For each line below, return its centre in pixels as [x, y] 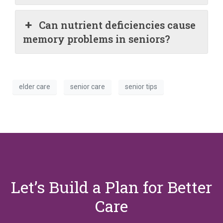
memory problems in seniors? [97, 39]
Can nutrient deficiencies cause [117, 25]
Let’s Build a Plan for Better [111, 187]
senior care [88, 87]
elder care [35, 87]
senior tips [141, 87]
